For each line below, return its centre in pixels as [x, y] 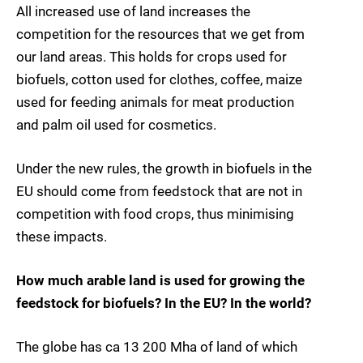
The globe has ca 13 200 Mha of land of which [157, 347]
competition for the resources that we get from [160, 34]
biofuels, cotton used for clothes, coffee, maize [159, 79]
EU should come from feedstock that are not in [159, 191]
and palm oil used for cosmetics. [116, 124]
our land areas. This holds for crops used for [152, 56]
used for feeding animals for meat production [155, 102]
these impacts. [62, 236]
